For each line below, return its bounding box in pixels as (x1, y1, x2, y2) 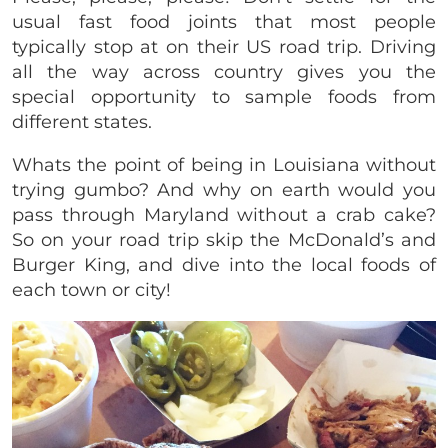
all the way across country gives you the (12, 60, 436, 83)
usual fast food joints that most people (12, 10, 436, 33)
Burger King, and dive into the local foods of (12, 253, 436, 276)
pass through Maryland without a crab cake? (12, 203, 436, 226)
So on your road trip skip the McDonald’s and (12, 228, 436, 251)
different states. (12, 110, 152, 133)
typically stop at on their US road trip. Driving (12, 35, 436, 58)
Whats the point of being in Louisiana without (12, 153, 436, 176)
